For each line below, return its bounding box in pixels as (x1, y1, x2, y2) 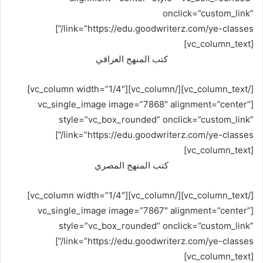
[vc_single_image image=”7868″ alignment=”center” (38, 99, 251, 110)
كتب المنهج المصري (95, 160, 168, 171)
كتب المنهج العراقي (95, 53, 168, 65)
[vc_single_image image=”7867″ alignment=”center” (38, 205, 251, 216)
